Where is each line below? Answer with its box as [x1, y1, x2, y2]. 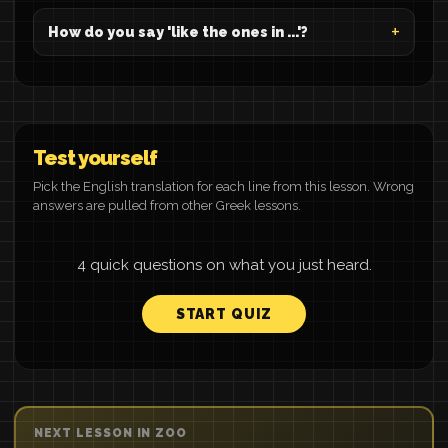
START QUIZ [175, 306, 273, 322]
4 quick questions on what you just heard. [76, 256, 372, 274]
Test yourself [33, 146, 157, 170]
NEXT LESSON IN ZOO [34, 426, 188, 440]
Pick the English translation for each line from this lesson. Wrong [33, 179, 414, 194]
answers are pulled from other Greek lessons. [33, 198, 301, 213]
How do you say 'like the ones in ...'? [48, 24, 308, 40]
